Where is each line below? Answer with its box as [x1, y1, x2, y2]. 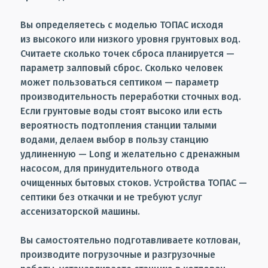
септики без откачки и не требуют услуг [20, 191, 202, 203]
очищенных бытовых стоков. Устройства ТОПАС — [20, 176, 247, 188]
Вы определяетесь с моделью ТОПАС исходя [20, 19, 223, 31]
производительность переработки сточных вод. [20, 90, 241, 102]
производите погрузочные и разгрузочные [20, 248, 215, 260]
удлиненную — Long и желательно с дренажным [20, 148, 240, 160]
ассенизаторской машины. [20, 205, 140, 217]
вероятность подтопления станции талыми [20, 119, 217, 131]
